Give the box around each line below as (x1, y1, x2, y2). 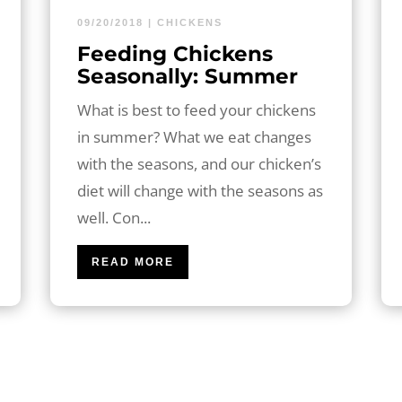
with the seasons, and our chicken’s (76, 153, 321, 174)
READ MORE (91, 255, 174, 268)
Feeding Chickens (76, 40, 273, 66)
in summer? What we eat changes (76, 126, 311, 147)
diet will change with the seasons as (76, 179, 323, 201)
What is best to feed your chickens (76, 99, 316, 120)
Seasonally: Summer (76, 63, 298, 89)
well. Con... (76, 206, 151, 228)
